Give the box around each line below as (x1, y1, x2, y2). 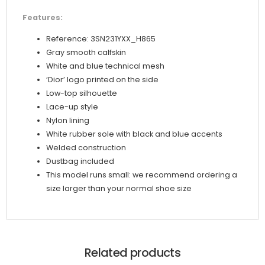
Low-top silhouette (46, 88, 117, 99)
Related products (84, 244, 181, 261)
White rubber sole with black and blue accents (46, 129, 222, 140)
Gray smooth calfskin (46, 47, 126, 58)
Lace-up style (46, 102, 98, 112)
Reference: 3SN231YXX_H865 (46, 34, 156, 44)
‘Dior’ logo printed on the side (46, 75, 159, 85)
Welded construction (46, 143, 126, 153)
